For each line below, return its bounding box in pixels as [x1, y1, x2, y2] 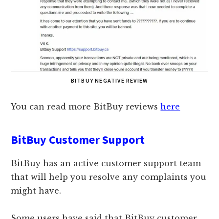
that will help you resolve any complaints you [11, 172, 207, 182]
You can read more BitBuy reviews [11, 102, 161, 112]
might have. [11, 186, 62, 196]
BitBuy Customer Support [11, 132, 145, 148]
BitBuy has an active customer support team [11, 158, 201, 169]
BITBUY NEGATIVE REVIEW [70, 77, 149, 85]
